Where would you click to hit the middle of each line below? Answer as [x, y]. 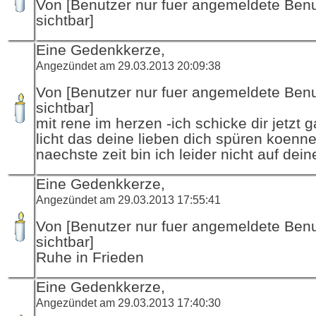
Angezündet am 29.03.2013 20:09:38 [128, 65]
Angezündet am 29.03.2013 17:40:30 [128, 302]
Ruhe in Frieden [90, 257]
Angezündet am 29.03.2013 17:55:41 [128, 199]
